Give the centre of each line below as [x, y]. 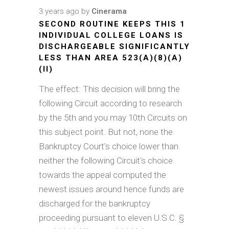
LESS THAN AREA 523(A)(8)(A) [111, 58]
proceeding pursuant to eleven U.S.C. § [111, 217]
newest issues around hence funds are [111, 189]
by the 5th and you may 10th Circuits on [113, 117]
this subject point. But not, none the [106, 132]
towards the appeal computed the [102, 175]
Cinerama [109, 11]
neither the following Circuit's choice [106, 160]
